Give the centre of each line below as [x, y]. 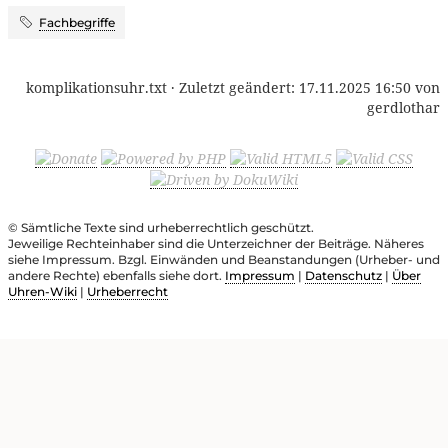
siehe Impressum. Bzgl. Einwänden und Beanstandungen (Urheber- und [224, 260]
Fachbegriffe [77, 22]
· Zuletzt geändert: [233, 87]
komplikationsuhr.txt [96, 87]
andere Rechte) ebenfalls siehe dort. [116, 276]
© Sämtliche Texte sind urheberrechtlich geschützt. [161, 228]
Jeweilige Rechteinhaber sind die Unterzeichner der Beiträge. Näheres [216, 244]
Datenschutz [343, 276]
